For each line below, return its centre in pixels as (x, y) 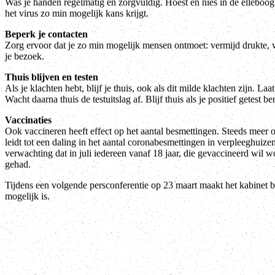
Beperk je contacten (46, 34)
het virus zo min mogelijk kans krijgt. (77, 13)
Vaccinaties (28, 120)
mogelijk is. (27, 196)
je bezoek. (25, 56)
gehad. (18, 164)
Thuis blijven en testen (52, 77)
